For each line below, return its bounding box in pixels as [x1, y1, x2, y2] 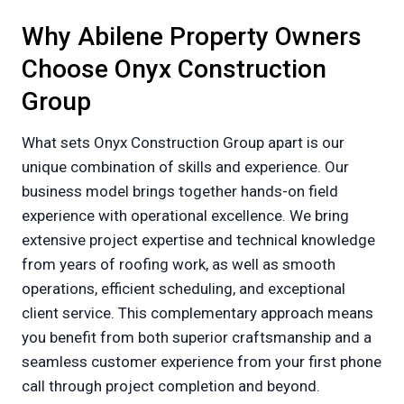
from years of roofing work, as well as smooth [22, 255, 335, 274]
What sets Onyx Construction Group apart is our [22, 133, 344, 152]
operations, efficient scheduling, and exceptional [22, 280, 345, 298]
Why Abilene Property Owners [22, 22, 362, 52]
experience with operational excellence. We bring [22, 207, 349, 225]
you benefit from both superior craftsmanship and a [22, 328, 372, 347]
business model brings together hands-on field [22, 182, 338, 201]
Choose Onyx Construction [22, 54, 326, 85]
